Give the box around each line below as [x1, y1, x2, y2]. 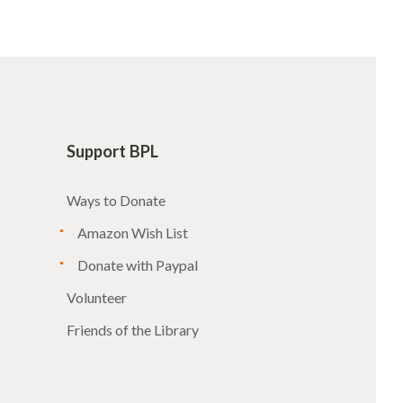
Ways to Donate [66, 192, 166, 210]
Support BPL [66, 141, 158, 162]
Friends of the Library [66, 321, 199, 339]
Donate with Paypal [77, 256, 199, 274]
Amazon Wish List [77, 224, 189, 242]
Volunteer [66, 289, 127, 307]
